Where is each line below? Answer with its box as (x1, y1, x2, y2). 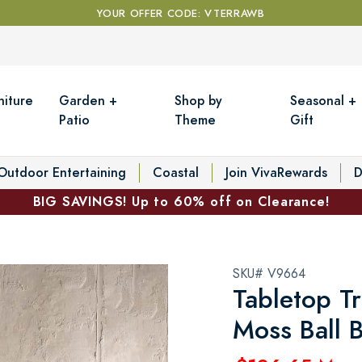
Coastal (153, 162, 199, 182)
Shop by (175, 90, 223, 110)
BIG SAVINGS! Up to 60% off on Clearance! (32, 192, 330, 211)
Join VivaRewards (225, 162, 327, 182)
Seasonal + (290, 90, 357, 110)
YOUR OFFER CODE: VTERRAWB (97, 6, 265, 21)
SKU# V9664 (233, 264, 305, 283)
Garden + (59, 90, 118, 110)
